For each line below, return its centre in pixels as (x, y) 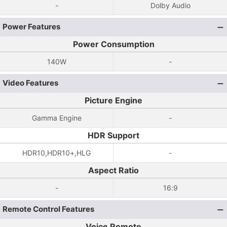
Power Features (31, 27)
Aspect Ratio (113, 170)
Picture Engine (113, 100)
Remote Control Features (48, 209)
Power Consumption (113, 44)
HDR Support (113, 135)
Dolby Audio (170, 5)
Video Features (30, 83)
